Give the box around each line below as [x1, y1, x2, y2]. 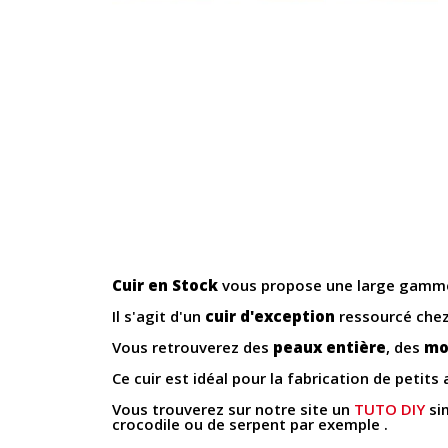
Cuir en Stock [112, 275, 218, 296]
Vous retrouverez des [112, 337, 273, 358]
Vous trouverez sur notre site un [112, 399, 354, 420]
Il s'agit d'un [112, 306, 205, 327]
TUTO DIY [354, 399, 425, 420]
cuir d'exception [205, 306, 335, 327]
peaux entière [273, 337, 386, 358]
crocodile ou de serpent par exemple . [112, 414, 388, 435]
